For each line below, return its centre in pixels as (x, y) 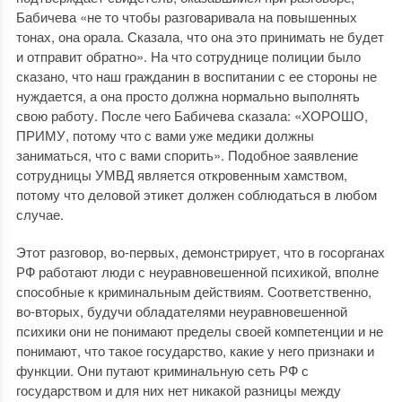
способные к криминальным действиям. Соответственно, (193, 292)
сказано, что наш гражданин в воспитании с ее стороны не (196, 76)
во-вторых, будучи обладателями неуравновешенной (181, 311)
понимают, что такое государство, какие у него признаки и (195, 351)
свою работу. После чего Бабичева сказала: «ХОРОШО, (192, 116)
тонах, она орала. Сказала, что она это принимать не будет (200, 37)
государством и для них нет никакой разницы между (178, 390)
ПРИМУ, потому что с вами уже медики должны (165, 135)
